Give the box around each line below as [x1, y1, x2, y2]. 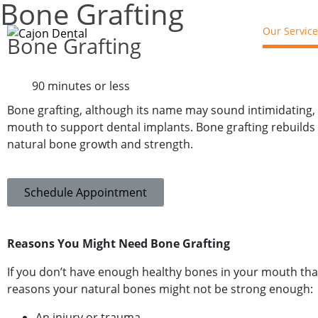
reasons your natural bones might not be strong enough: [7, 281, 313, 297]
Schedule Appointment [24, 185, 147, 200]
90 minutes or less [32, 78, 130, 94]
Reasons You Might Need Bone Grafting [7, 236, 230, 251]
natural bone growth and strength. [7, 136, 193, 152]
